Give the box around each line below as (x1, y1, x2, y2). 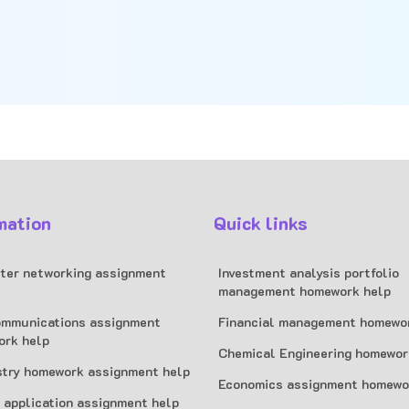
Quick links (214, 211, 308, 235)
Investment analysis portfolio (218, 264, 399, 281)
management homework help (218, 282, 391, 299)
